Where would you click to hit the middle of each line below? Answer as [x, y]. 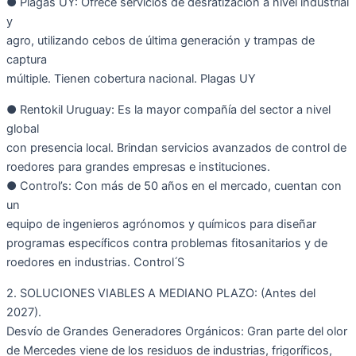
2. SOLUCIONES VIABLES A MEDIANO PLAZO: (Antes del [161, 293]
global [23, 128]
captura [27, 60]
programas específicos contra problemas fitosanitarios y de [167, 243]
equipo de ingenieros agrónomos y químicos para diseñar [161, 224]
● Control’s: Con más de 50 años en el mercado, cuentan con [174, 186]
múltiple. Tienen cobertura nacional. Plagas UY [131, 79]
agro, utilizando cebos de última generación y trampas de [161, 41]
